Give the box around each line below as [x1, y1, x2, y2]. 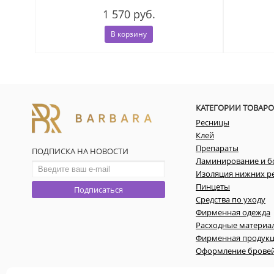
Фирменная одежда [196, 206, 270, 218]
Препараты [196, 142, 239, 154]
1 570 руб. [102, 6, 155, 21]
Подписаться [74, 183, 123, 195]
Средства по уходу [196, 193, 265, 205]
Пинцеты [196, 180, 230, 192]
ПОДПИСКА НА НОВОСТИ [32, 145, 128, 157]
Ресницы [196, 116, 229, 128]
